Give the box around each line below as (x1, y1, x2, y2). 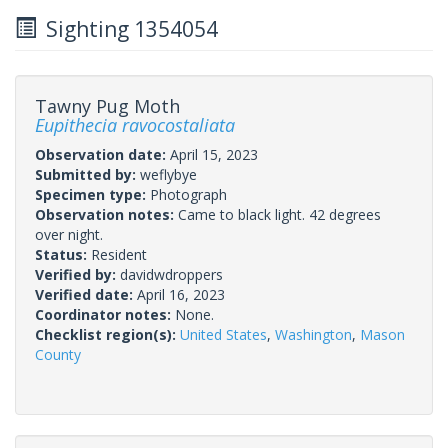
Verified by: (35, 264, 120, 284)
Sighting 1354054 (36, 14, 218, 43)
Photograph (150, 184, 227, 204)
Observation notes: (35, 204, 178, 224)
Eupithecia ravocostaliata (35, 112, 235, 137)
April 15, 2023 (170, 144, 258, 164)
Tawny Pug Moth (35, 93, 180, 118)
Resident (91, 244, 147, 264)
